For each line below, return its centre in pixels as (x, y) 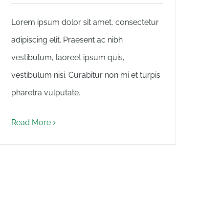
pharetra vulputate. (46, 93)
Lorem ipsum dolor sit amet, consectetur (85, 22)
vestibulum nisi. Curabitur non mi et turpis (86, 75)
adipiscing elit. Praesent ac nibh (67, 40)
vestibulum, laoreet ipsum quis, (68, 57)
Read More (31, 122)
